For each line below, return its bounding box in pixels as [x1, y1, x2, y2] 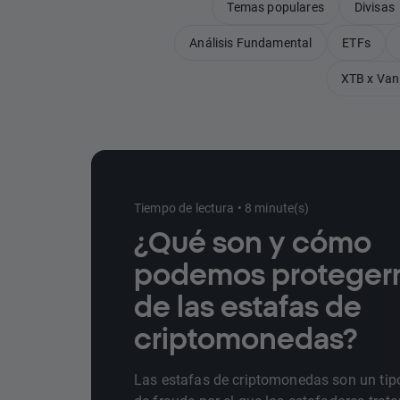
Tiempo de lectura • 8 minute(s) [134, 199, 310, 216]
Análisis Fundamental [189, 34, 312, 51]
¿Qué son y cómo [134, 226, 371, 258]
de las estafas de [134, 290, 362, 322]
